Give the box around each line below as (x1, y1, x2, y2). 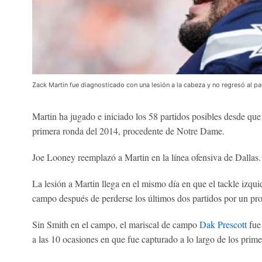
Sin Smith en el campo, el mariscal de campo (32, 218, 199, 231)
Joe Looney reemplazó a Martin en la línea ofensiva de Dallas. (32, 151, 261, 164)
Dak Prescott (199, 218, 249, 231)
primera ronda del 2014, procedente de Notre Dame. (32, 125, 225, 137)
